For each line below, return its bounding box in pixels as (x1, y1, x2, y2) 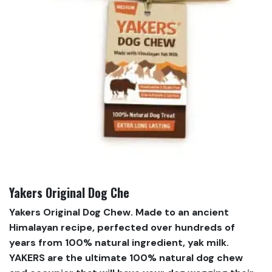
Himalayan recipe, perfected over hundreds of (9, 221, 235, 234)
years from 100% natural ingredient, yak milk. (9, 236, 229, 250)
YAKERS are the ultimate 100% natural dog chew (9, 251, 243, 265)
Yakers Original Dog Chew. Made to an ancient (9, 206, 229, 219)
